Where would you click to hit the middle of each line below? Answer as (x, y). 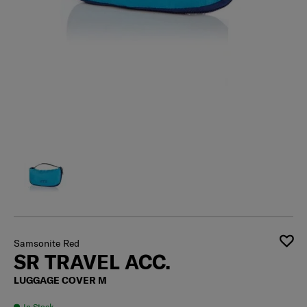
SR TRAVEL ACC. (92, 274)
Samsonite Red (47, 256)
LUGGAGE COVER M (60, 293)
